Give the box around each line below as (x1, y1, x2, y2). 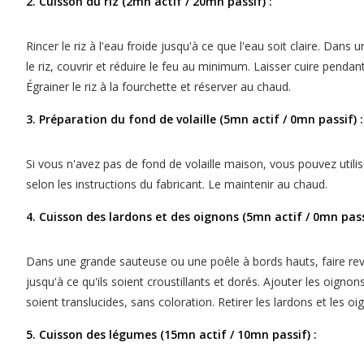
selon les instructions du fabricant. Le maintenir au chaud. (26, 176, 327, 193)
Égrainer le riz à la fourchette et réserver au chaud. (26, 79, 291, 95)
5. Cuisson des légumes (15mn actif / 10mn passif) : (26, 327, 317, 343)
